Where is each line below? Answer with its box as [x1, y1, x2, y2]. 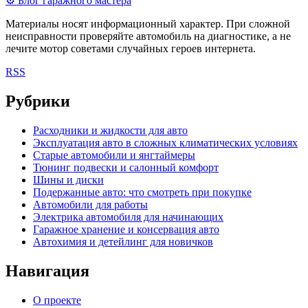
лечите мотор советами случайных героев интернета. [5, 43, 256, 55]
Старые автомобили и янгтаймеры [33, 149, 195, 162]
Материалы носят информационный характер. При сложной [5, 18, 290, 30]
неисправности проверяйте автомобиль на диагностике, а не [5, 30, 291, 43]
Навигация [5, 262, 89, 280]
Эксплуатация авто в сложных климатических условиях [33, 137, 298, 149]
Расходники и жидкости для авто [33, 124, 188, 137]
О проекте [33, 294, 81, 307]
